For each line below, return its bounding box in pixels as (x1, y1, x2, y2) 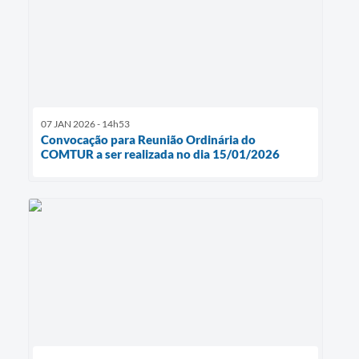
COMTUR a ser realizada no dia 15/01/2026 (41, 146, 280, 161)
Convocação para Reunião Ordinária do (41, 131, 256, 147)
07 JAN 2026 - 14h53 (41, 117, 130, 130)
